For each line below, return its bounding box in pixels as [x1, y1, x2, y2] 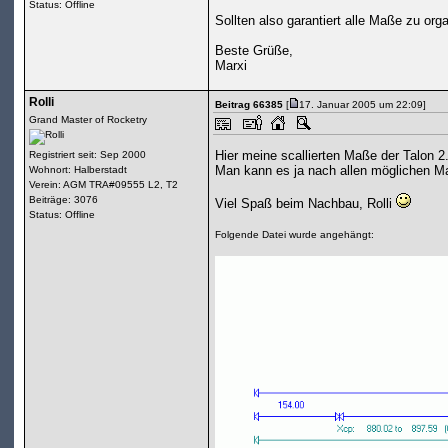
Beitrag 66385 [214, 99, 283, 111]
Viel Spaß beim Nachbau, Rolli [215, 196, 397, 212]
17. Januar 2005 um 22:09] [298, 99, 426, 111]
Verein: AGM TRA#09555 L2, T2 [28, 179, 178, 191]
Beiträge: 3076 [28, 194, 98, 206]
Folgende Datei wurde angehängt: [215, 229, 375, 241]
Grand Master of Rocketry [28, 114, 147, 126]
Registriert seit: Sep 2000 [28, 149, 146, 161]
